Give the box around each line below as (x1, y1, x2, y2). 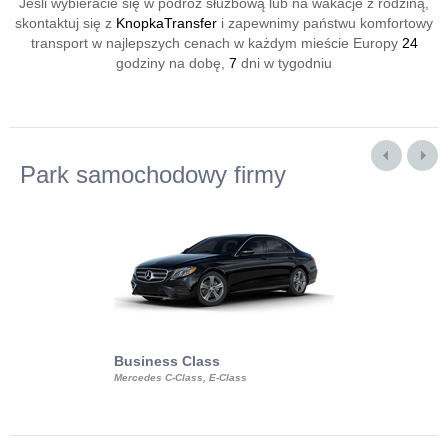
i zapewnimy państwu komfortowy (217, 15, 433, 31)
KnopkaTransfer (116, 15, 217, 31)
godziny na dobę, (116, 55, 229, 71)
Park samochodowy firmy (20, 161, 286, 188)
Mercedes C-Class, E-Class (114, 372, 247, 383)
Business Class (114, 353, 220, 369)
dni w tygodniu (237, 55, 332, 71)
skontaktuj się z (15, 15, 116, 31)
